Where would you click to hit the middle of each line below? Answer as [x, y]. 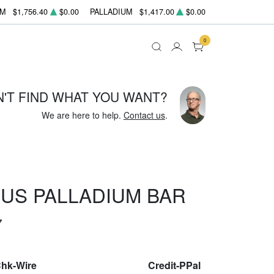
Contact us [144, 115]
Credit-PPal [174, 265]
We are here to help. [82, 115]
